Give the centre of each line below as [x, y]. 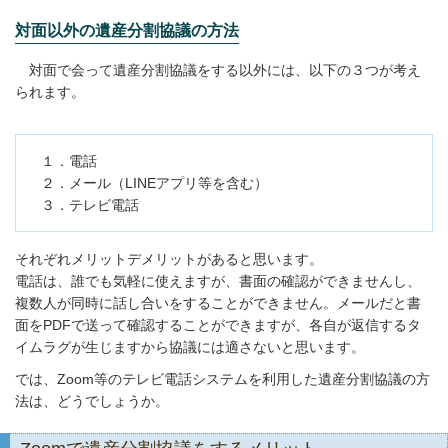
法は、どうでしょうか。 [92, 401]
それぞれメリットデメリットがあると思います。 [169, 259]
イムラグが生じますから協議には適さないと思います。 [190, 347]
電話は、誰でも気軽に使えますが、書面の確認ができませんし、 [218, 281]
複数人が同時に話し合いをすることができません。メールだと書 [218, 303]
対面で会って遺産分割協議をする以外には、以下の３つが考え [218, 70]
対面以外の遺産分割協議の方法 [127, 30]
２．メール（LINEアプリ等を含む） [154, 183]
